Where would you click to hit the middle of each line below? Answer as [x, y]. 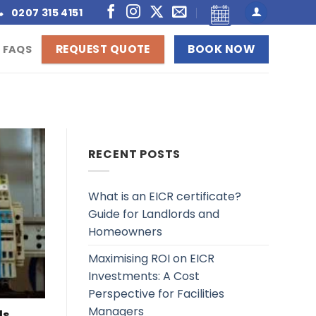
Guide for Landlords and [153, 214]
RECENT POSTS [134, 154]
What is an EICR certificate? [164, 197]
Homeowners [125, 232]
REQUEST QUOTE [103, 49]
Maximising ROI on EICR [151, 259]
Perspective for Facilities [156, 294]
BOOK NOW [221, 49]
